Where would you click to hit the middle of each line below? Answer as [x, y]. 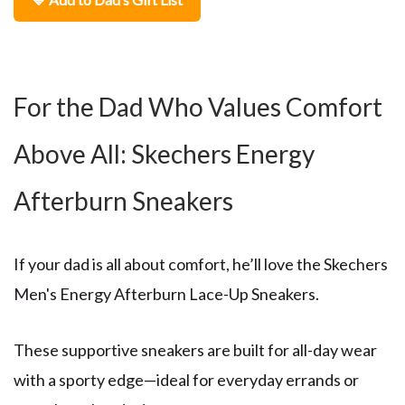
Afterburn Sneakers [123, 200]
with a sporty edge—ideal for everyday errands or [186, 380]
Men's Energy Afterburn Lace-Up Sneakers [165, 293]
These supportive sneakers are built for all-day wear [195, 350]
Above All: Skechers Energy [164, 153]
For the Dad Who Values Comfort [198, 106]
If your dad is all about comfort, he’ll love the [167, 264]
